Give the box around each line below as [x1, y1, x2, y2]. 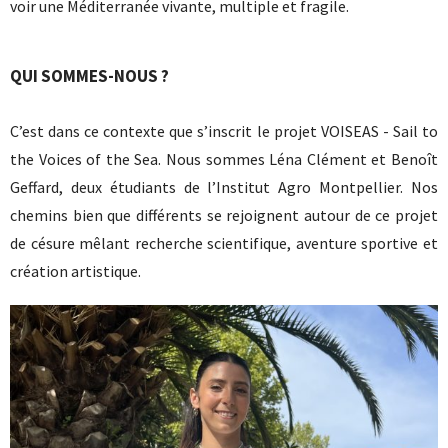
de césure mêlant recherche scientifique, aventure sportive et [10, 233, 438, 254]
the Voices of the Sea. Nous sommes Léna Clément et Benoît [10, 149, 438, 170]
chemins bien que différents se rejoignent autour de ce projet [10, 205, 438, 226]
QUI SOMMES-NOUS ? [10, 65, 169, 88]
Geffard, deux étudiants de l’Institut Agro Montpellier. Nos [10, 177, 438, 198]
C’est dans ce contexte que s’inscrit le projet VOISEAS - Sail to [10, 121, 438, 142]
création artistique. [10, 261, 141, 282]
